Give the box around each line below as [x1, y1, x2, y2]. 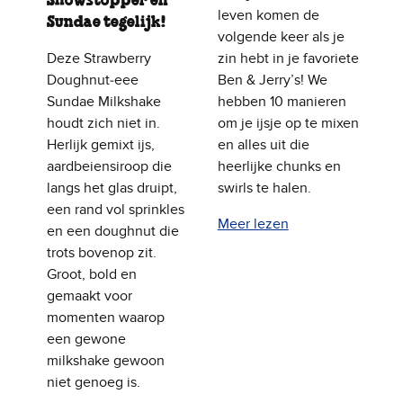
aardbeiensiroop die [47, 157, 172, 176]
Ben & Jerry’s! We [217, 71, 327, 90]
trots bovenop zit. [47, 244, 157, 263]
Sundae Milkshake [47, 93, 161, 112]
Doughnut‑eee [47, 71, 139, 90]
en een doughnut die [47, 222, 179, 241]
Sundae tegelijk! [47, 15, 166, 31]
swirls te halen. [217, 179, 311, 198]
